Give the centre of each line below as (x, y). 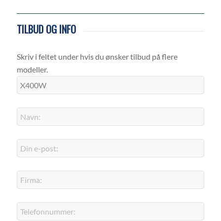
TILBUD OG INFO (46, 29)
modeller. (32, 70)
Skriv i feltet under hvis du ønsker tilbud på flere (97, 57)
